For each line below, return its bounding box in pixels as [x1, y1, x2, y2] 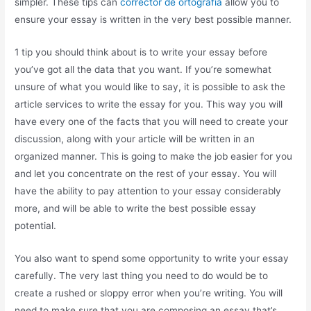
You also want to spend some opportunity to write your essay [15, 252, 289, 264]
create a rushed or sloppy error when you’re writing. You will [15, 287, 283, 299]
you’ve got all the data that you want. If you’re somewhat [15, 63, 272, 75]
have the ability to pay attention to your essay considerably [15, 185, 282, 196]
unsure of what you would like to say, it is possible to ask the [15, 81, 286, 92]
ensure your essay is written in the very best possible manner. [15, 13, 292, 25]
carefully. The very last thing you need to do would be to [15, 269, 269, 281]
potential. [15, 219, 57, 231]
